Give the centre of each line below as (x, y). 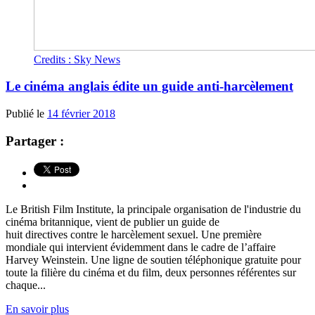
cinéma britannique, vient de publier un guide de (112, 221)
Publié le (26, 114)
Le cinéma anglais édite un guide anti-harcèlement (149, 86)
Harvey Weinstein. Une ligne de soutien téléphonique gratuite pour (153, 259)
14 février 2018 (81, 114)
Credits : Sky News (77, 59)
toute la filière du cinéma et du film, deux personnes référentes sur (151, 272)
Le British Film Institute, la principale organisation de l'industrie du (153, 209)
